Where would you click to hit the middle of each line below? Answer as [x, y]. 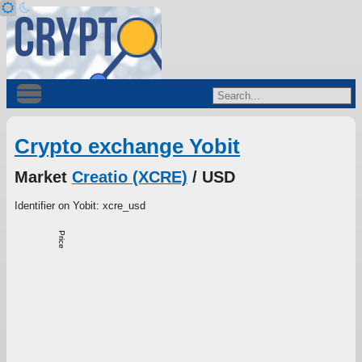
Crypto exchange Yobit [127, 147]
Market [43, 177]
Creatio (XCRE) [130, 177]
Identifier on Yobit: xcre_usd [80, 205]
